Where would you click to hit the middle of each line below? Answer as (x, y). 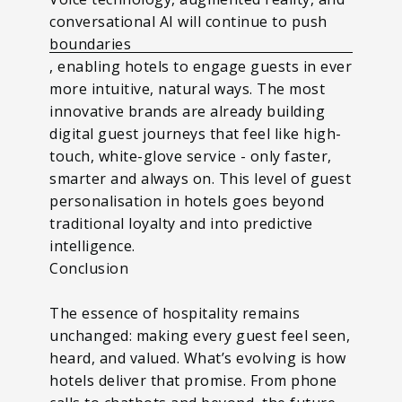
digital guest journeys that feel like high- (196, 133)
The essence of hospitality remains (175, 313)
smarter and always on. (134, 178)
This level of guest (284, 178)
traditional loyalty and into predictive (181, 223)
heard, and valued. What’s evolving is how (198, 358)
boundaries (90, 44)
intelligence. (92, 245)
